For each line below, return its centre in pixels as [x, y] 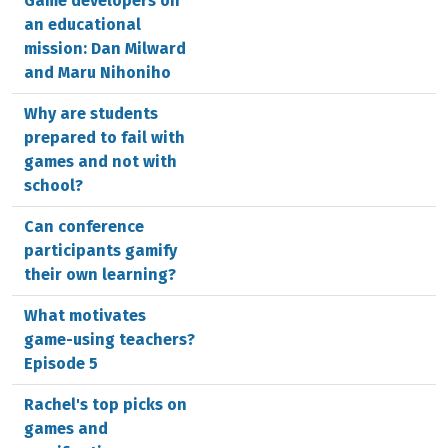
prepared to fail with [104, 137]
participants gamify [100, 250]
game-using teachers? [109, 339]
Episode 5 [61, 363]
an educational [82, 24]
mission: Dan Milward [105, 48]
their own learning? [100, 274]
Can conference [84, 226]
